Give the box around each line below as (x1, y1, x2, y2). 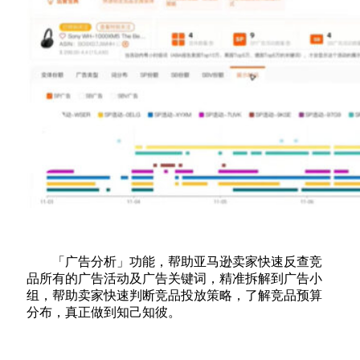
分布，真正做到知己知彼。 (27, 305, 181, 319)
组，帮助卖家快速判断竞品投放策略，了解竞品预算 (27, 288, 322, 302)
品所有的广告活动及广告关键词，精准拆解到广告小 (27, 271, 322, 285)
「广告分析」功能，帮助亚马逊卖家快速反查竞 (52, 254, 322, 268)
